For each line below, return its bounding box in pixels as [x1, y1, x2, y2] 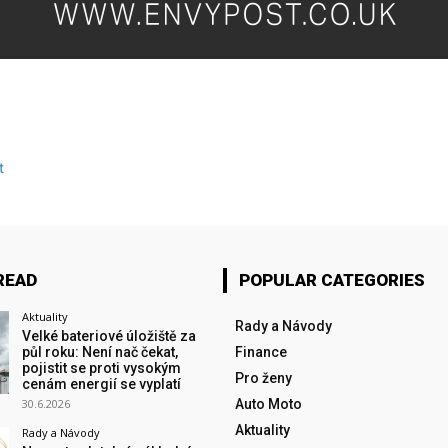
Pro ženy [234, 369, 292, 386]
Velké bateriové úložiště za [21, 327, 196, 344]
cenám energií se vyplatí [21, 375, 181, 392]
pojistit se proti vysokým [21, 359, 181, 376]
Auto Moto [234, 395, 302, 412]
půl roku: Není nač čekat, [21, 343, 178, 360]
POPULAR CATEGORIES [238, 269, 425, 290]
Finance [234, 343, 287, 360]
